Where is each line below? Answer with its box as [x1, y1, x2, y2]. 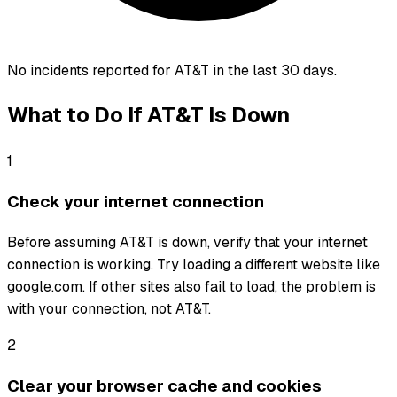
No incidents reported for [7, 60, 175, 80]
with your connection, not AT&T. [7, 299, 211, 318]
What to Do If [7, 101, 147, 129]
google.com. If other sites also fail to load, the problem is [7, 276, 376, 296]
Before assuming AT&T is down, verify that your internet [7, 232, 368, 252]
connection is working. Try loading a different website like [7, 254, 380, 274]
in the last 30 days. [209, 60, 337, 80]
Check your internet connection [7, 191, 264, 214]
